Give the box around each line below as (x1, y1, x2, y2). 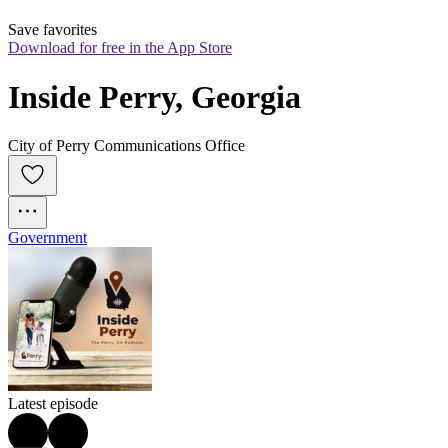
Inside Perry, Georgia (8, 78, 301, 115)
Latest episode (8, 395, 98, 413)
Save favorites (8, 21, 97, 39)
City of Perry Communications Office (8, 137, 245, 155)
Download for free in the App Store (8, 39, 232, 57)
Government (8, 229, 87, 247)
